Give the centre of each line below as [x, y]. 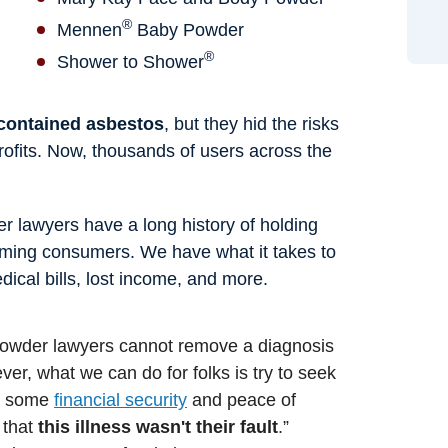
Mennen [90, 29]
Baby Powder [188, 29]
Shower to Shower [131, 61]
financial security [120, 399]
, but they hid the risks [251, 123]
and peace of [241, 399]
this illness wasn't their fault [158, 426]
